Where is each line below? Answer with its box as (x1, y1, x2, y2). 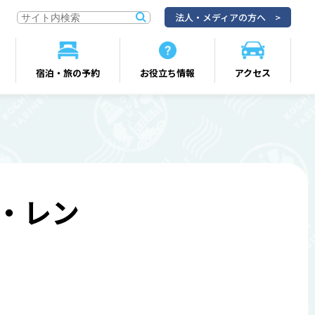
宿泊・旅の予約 (36, 66, 101, 79)
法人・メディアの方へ (175, 11, 266, 24)
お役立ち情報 (140, 66, 195, 79)
